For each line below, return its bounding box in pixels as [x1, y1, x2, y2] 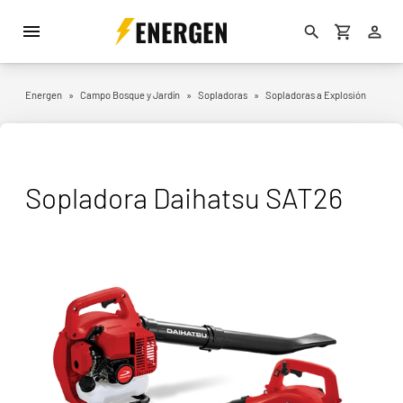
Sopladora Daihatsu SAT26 [25, 179, 343, 214]
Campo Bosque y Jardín [80, 89, 180, 101]
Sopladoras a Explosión [265, 89, 366, 101]
